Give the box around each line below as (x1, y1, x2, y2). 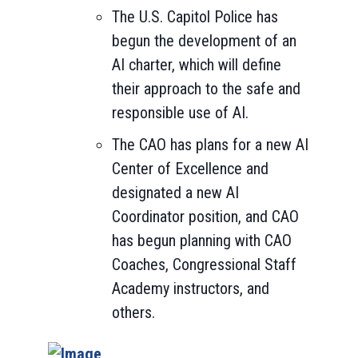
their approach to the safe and (112, 79, 300, 98)
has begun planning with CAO (112, 231, 292, 250)
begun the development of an (112, 31, 296, 50)
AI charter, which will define (112, 55, 281, 74)
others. (112, 303, 155, 322)
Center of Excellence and (112, 159, 268, 178)
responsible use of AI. (112, 103, 249, 122)
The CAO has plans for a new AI (112, 135, 308, 154)
